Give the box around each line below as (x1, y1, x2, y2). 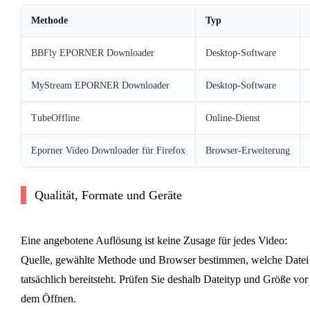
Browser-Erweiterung (205, 145, 290, 156)
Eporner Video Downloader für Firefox (30, 145, 185, 156)
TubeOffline (30, 112, 80, 123)
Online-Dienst (205, 112, 260, 123)
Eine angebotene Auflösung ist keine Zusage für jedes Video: (20, 234, 287, 246)
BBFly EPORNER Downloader (30, 47, 154, 58)
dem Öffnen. (20, 292, 76, 304)
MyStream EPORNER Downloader (30, 80, 170, 91)
